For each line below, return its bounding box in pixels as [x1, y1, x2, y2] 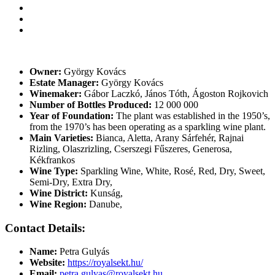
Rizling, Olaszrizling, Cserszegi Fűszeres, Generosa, [29, 143, 232, 154]
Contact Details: [5, 221, 85, 234]
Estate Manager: [29, 77, 99, 88]
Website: [29, 257, 65, 268]
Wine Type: [29, 165, 78, 176]
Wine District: [29, 187, 88, 198]
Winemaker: [29, 88, 82, 99]
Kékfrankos [29, 154, 75, 165]
